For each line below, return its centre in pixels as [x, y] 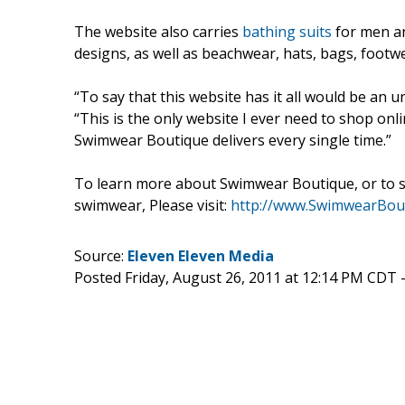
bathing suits [287, 31]
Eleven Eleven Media [201, 255]
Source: [101, 255]
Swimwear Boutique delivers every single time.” [233, 140]
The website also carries [158, 31]
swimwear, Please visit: [152, 205]
